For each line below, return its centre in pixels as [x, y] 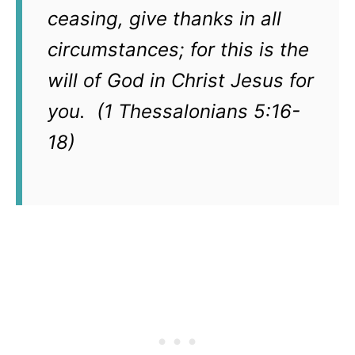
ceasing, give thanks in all [164, 19]
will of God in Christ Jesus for [181, 80]
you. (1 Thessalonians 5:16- [174, 111]
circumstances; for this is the [178, 50]
